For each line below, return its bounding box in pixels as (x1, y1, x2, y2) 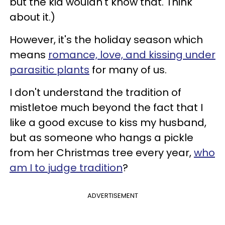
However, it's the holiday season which (10, 32, 203, 47)
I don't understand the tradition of (10, 85, 181, 99)
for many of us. (89, 62, 167, 77)
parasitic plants (10, 62, 89, 77)
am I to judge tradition (10, 160, 123, 175)
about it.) (10, 10, 55, 24)
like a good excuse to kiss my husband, (10, 115, 206, 130)
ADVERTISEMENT (87, 190, 138, 200)
